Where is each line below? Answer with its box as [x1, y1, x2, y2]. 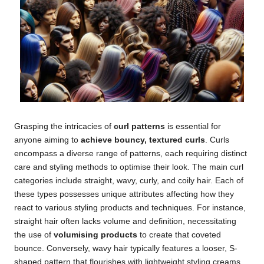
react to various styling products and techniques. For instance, [14, 203, 246, 213]
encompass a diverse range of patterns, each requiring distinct [14, 149, 247, 159]
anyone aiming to [14, 136, 81, 145]
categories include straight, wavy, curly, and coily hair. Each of [14, 176, 243, 186]
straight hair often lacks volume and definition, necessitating [14, 217, 236, 226]
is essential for [165, 122, 221, 131]
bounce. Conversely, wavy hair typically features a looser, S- [14, 244, 237, 253]
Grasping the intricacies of [14, 122, 114, 131]
